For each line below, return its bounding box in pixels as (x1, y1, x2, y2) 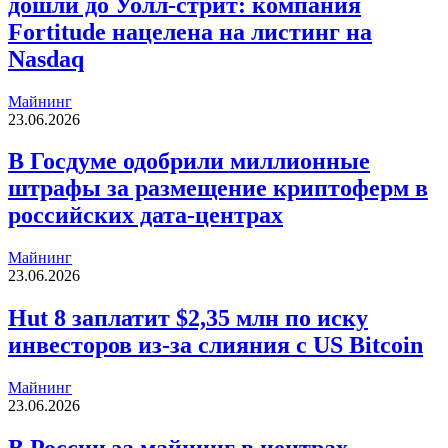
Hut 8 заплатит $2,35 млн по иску (8, 305, 368, 332)
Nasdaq (8, 45, 84, 72)
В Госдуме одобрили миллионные (8, 148, 370, 175)
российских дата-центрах (8, 202, 283, 229)
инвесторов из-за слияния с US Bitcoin (8, 332, 423, 359)
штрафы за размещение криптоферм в (8, 175, 428, 202)
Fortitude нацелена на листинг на (8, 18, 372, 45)
